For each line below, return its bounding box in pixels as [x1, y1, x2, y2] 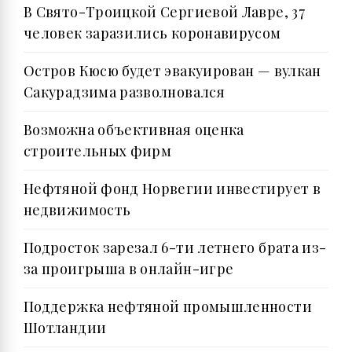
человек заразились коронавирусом [24, 23, 281, 42]
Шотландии [24, 317, 107, 337]
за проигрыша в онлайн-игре [24, 258, 234, 278]
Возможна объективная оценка [24, 119, 244, 139]
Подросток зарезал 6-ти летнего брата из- [24, 237, 327, 257]
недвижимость [24, 200, 131, 219]
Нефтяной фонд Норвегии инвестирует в [24, 178, 321, 198]
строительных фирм [24, 141, 172, 160]
